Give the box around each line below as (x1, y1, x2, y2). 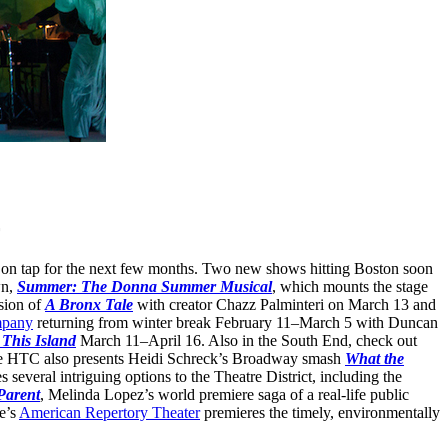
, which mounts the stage (272, 278, 428, 296)
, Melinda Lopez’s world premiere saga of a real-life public (40, 386, 409, 404)
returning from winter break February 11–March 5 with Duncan (33, 314, 438, 332)
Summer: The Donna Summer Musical (17, 278, 272, 296)
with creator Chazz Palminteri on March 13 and (133, 296, 436, 314)
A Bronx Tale (45, 296, 133, 314)
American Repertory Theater (19, 404, 200, 422)
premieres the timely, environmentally (200, 404, 440, 422)
